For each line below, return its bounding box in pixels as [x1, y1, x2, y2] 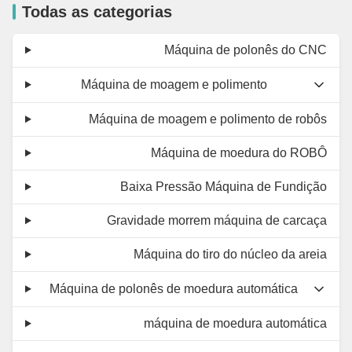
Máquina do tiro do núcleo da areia [134, 247, 327, 261]
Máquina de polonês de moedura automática [49, 281, 299, 295]
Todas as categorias [22, 2, 172, 20]
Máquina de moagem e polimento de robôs [89, 112, 327, 126]
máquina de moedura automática [144, 316, 327, 330]
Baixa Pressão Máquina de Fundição [120, 179, 327, 193]
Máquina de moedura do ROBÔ [151, 145, 327, 159]
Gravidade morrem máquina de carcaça [107, 213, 327, 227]
